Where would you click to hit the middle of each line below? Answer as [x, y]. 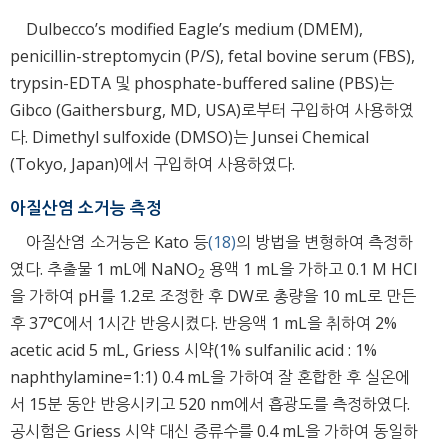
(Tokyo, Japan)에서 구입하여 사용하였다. [152, 163]
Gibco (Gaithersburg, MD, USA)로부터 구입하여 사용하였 [212, 109]
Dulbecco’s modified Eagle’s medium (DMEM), [194, 28]
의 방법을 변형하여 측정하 [324, 241]
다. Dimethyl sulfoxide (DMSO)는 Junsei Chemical [189, 136]
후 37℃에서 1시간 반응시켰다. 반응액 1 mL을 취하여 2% [203, 322]
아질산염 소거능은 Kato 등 [117, 241]
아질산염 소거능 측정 [86, 207]
